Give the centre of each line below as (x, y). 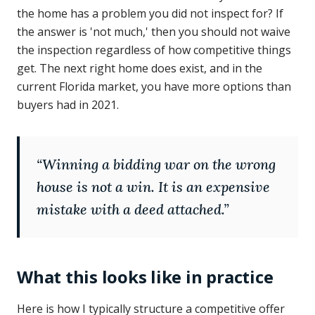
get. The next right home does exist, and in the (140, 68)
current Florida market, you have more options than (154, 86)
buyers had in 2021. (68, 105)
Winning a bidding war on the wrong (159, 164)
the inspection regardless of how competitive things (154, 50)
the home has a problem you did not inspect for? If (150, 13)
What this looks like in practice (145, 277)
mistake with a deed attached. (130, 209)
